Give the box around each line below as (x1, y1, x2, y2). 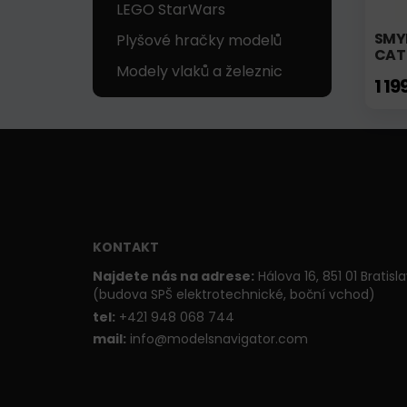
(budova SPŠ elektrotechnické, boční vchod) (93, 285, 375, 304)
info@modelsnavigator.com (126, 330, 308, 349)
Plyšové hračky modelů (116, 30, 282, 52)
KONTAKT (93, 238, 159, 257)
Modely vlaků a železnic (116, 61, 283, 83)
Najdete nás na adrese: (93, 267, 254, 286)
